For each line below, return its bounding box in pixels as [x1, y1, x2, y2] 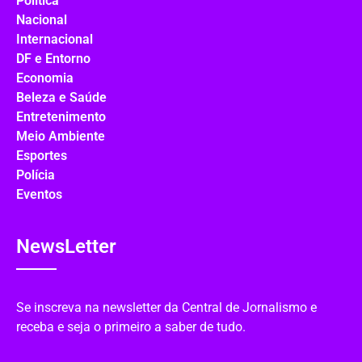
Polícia [16, 167, 55, 183]
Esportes [16, 148, 67, 164]
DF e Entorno [16, 51, 90, 67]
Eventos [16, 187, 62, 203]
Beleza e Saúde [16, 90, 107, 106]
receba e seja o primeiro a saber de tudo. [16, 319, 246, 335]
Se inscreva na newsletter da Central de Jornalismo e [16, 300, 317, 316]
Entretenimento [16, 109, 106, 125]
